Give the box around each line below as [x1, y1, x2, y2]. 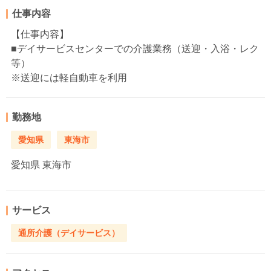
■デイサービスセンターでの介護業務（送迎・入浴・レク [11, 43, 259, 54]
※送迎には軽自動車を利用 [11, 72, 127, 83]
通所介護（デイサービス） [18, 228, 120, 238]
